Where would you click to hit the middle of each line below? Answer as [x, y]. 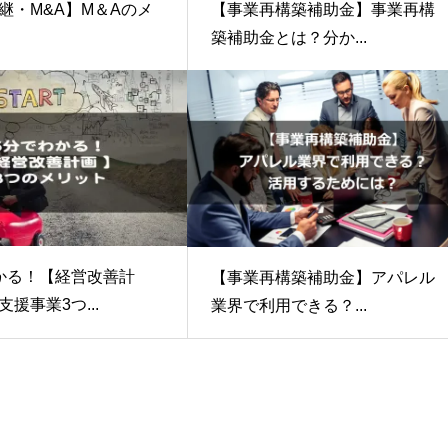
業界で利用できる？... [288, 305]
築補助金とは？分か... [288, 38]
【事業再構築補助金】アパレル [322, 277]
